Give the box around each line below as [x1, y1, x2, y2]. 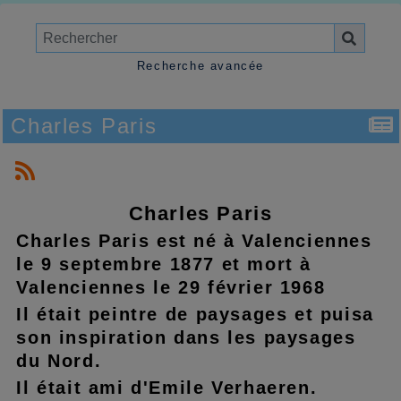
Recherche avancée [136, 59, 265, 73]
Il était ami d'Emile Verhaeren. [16, 377, 318, 397]
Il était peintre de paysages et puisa [16, 303, 374, 324]
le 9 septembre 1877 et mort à [16, 253, 311, 274]
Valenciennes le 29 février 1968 [16, 277, 326, 297]
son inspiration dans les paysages [16, 327, 356, 347]
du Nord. [16, 350, 102, 371]
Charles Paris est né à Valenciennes [16, 230, 372, 251]
